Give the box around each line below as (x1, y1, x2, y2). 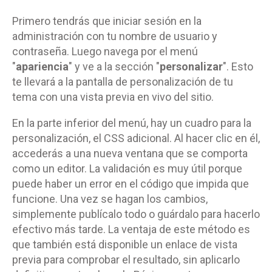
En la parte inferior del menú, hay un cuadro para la (12, 116, 251, 129)
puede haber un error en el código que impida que (12, 177, 249, 190)
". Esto (223, 59, 253, 73)
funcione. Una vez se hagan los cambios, (12, 192, 208, 205)
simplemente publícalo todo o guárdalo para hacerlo (12, 207, 260, 220)
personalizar (160, 59, 223, 73)
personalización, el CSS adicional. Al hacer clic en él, (12, 131, 260, 144)
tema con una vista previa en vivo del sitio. (12, 90, 214, 103)
